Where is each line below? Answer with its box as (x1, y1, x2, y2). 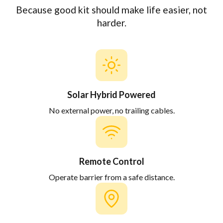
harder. (97, 16, 126, 28)
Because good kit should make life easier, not (16, 3, 207, 15)
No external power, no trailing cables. (48, 105, 175, 115)
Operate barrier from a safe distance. (48, 172, 175, 182)
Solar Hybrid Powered (67, 89, 156, 100)
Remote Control (79, 155, 144, 167)
